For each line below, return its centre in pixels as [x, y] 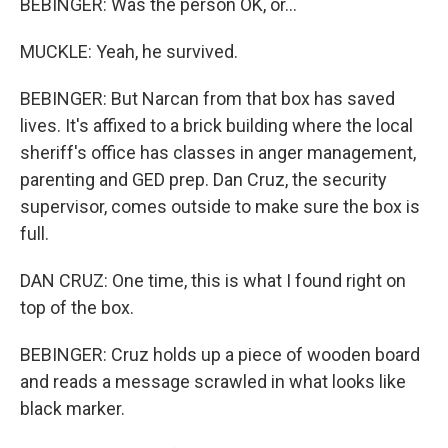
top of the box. [77, 307]
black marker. [72, 408]
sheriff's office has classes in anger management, [218, 152]
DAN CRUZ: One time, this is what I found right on [213, 280]
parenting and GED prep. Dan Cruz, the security [203, 179]
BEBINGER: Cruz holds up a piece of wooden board [220, 354]
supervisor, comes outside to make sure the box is [220, 206]
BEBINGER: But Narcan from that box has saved [207, 98]
